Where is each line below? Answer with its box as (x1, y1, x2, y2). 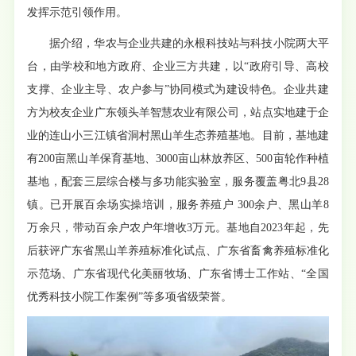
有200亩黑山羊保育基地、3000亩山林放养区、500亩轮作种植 (27, 153, 329, 165)
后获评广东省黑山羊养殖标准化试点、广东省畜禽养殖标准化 (27, 245, 329, 257)
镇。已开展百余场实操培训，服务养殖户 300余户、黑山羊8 (27, 199, 329, 211)
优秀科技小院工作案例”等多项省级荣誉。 (27, 291, 233, 304)
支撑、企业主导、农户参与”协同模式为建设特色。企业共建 (27, 83, 329, 96)
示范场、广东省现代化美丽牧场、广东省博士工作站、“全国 (27, 268, 329, 281)
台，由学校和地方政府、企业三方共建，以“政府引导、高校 (27, 60, 329, 73)
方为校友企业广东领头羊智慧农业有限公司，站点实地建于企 (27, 106, 329, 119)
